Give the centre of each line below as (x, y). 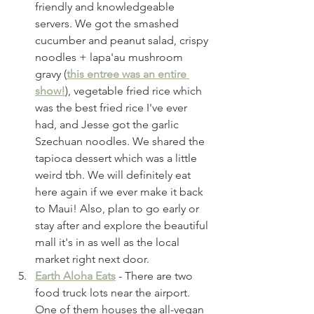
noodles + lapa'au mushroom (110, 57)
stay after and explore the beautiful (123, 225)
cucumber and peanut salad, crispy (123, 40)
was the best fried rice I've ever (112, 107)
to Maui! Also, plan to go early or (118, 208)
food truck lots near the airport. (114, 292)
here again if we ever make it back (121, 191)
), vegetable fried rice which (135, 90)
